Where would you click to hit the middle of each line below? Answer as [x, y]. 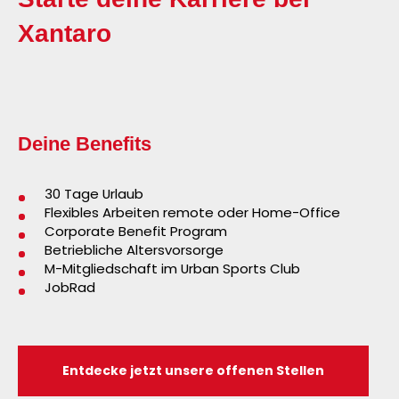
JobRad [70, 287]
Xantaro [65, 33]
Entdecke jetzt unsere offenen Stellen [193, 370]
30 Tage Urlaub [94, 193]
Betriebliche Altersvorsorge [134, 249]
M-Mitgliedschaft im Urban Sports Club [172, 268]
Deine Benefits [85, 143]
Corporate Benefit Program [136, 231]
